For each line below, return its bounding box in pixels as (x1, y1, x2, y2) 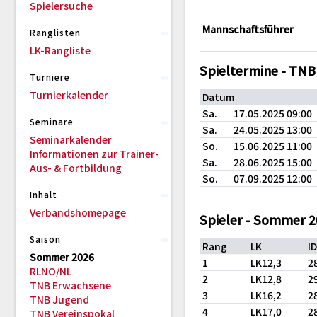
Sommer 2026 (30, 250, 94, 264)
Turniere (30, 71, 70, 83)
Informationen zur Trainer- (30, 146, 159, 161)
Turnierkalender (30, 88, 108, 102)
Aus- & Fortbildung (30, 161, 122, 175)
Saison (30, 233, 61, 245)
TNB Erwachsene (30, 278, 111, 292)
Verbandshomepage (30, 205, 126, 219)
